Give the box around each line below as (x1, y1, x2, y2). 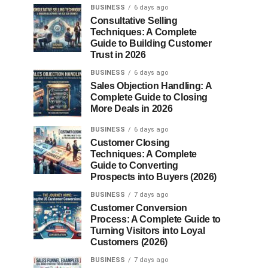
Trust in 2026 (90, 50, 146, 60)
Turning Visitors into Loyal (90, 226, 205, 236)
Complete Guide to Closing (90, 92, 208, 102)
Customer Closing (90, 138, 170, 148)
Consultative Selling (90, 16, 178, 26)
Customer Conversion (90, 203, 187, 213)
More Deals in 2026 (90, 103, 173, 114)
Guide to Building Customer (90, 38, 212, 48)
